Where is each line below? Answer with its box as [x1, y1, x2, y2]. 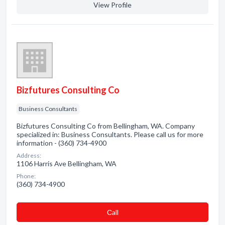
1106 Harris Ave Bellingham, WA [17, 159, 117, 168]
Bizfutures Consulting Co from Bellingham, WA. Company [17, 122, 195, 130]
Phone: [17, 172, 36, 180]
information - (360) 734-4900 [17, 139, 106, 147]
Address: [17, 152, 41, 159]
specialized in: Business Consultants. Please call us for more [17, 130, 203, 139]
